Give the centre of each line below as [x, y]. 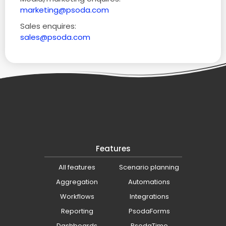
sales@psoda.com [55, 37]
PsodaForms [149, 211]
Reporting [77, 211]
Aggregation [77, 182]
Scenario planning [149, 167]
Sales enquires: [48, 26]
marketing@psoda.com [65, 10]
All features [77, 167]
